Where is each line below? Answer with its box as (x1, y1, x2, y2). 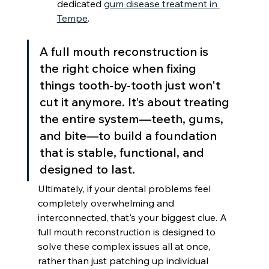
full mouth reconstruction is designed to (37, 225, 218, 238)
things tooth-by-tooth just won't (39, 77, 223, 92)
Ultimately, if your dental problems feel (37, 182, 213, 195)
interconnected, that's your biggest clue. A (37, 211, 229, 223)
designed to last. (39, 161, 135, 177)
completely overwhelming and (37, 196, 177, 209)
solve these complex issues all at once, (37, 240, 213, 252)
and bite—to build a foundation (39, 127, 220, 143)
